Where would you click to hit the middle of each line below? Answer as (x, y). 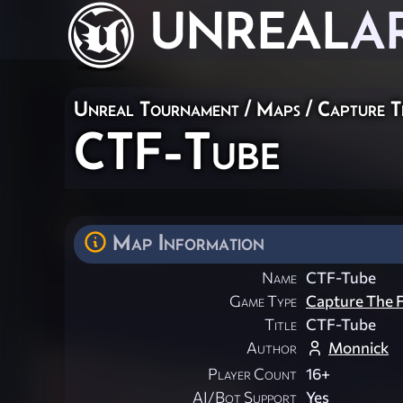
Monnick (358, 348)
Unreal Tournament (157, 108)
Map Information (188, 242)
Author (272, 348)
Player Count (252, 374)
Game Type (263, 301)
